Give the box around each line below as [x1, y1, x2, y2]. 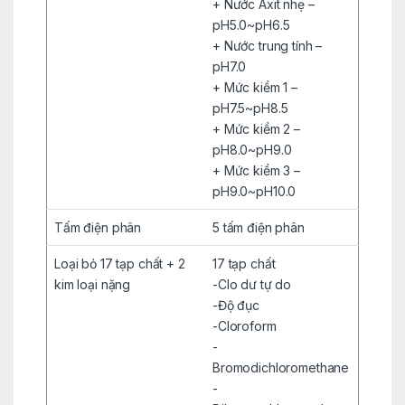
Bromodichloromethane [212, 359, 350, 375]
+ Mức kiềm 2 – [212, 120, 301, 137]
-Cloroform [212, 317, 277, 334]
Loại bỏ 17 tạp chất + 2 [53, 255, 185, 271]
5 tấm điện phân [212, 219, 305, 235]
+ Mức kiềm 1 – [212, 79, 298, 95]
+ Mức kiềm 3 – [212, 162, 301, 178]
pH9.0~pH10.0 [212, 183, 297, 199]
